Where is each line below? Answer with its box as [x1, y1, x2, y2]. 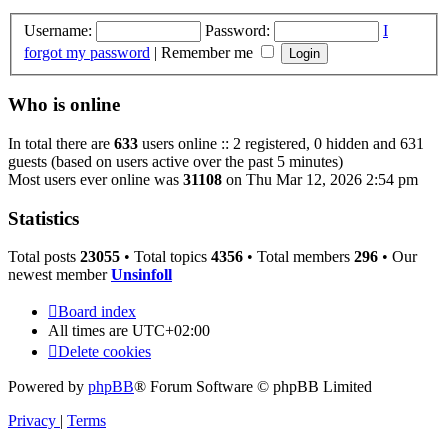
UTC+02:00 [132, 322, 210, 340]
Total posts [8, 248, 80, 266]
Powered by [8, 378, 88, 396]
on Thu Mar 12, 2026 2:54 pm [222, 170, 418, 188]
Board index [58, 303, 136, 321]
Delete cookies [58, 343, 151, 361]
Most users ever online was [8, 170, 183, 188]
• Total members [243, 248, 354, 266]
